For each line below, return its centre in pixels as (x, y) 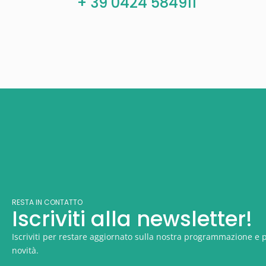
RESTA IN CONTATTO (47, 202)
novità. (25, 251)
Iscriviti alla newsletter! (132, 219)
